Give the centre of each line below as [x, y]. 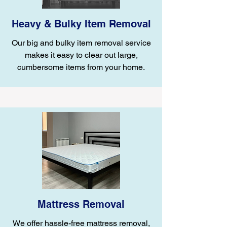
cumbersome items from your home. [81, 67]
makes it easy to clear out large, [81, 55]
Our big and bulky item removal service [81, 43]
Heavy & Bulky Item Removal [81, 24]
